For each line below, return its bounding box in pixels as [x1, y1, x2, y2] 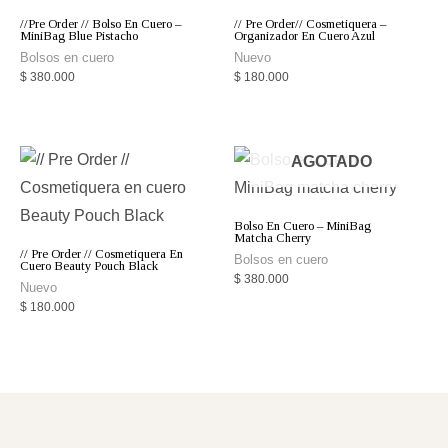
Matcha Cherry [234, 230, 311, 245]
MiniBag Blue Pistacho [20, 28, 138, 43]
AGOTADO [290, 153, 372, 171]
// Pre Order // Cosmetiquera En [20, 246, 183, 261]
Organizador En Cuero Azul [234, 28, 375, 43]
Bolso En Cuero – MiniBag [234, 218, 371, 233]
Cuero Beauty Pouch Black [20, 258, 158, 273]
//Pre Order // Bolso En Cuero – [20, 16, 181, 31]
